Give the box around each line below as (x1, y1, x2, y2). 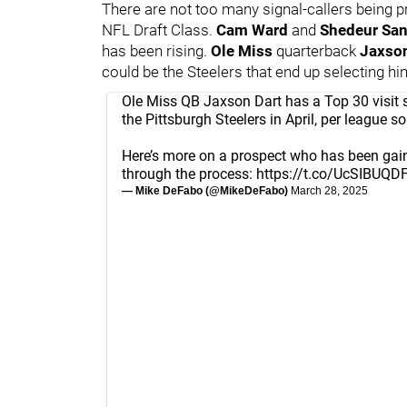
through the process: (122, 164, 256, 183)
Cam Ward (216, 20, 292, 39)
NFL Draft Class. (102, 20, 216, 39)
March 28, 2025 (291, 184, 368, 197)
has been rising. (102, 41, 211, 60)
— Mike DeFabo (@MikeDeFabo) (122, 184, 291, 197)
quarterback (276, 41, 360, 60)
